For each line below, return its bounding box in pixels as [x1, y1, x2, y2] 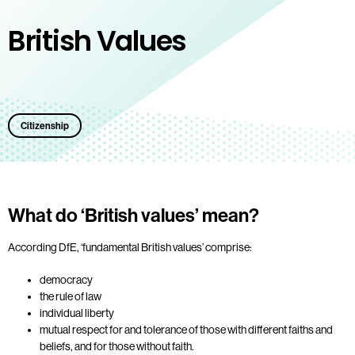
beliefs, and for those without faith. [40, 339, 194, 353]
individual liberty [40, 306, 114, 319]
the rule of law [40, 289, 101, 303]
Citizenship [21, 120, 69, 132]
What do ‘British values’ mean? [8, 204, 259, 227]
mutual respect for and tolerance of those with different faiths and [40, 323, 333, 336]
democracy [40, 273, 93, 286]
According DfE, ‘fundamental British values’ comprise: [8, 240, 252, 254]
